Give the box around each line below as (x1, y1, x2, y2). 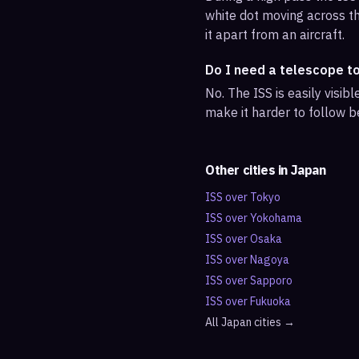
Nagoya (250, 252, 289, 267)
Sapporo (250, 273, 292, 288)
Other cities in (205, 162, 291, 178)
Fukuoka (250, 294, 291, 309)
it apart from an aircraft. (205, 26, 345, 42)
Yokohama (250, 211, 302, 225)
